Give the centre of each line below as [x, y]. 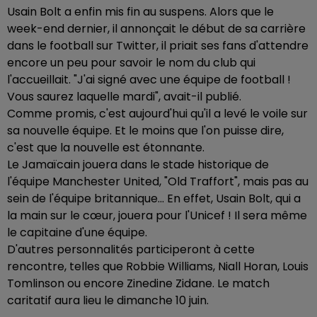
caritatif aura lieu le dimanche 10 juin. [108, 300]
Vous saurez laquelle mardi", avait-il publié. [124, 96]
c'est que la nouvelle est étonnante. [106, 147]
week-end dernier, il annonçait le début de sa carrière [156, 28]
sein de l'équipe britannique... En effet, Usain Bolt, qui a [154, 198]
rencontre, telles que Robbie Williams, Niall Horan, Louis [158, 266]
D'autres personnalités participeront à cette [131, 249]
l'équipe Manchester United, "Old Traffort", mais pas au [158, 181]
